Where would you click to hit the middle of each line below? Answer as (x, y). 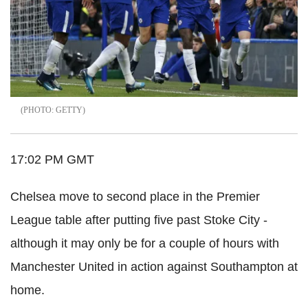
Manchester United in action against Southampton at (154, 266)
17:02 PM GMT (52, 159)
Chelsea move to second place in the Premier (135, 196)
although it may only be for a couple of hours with (145, 243)
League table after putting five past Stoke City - (139, 220)
